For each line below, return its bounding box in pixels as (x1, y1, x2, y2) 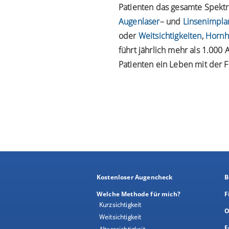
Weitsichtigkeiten (138, 30, 202, 41)
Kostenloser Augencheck (97, 173, 173, 181)
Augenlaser (119, 15, 160, 27)
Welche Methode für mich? (97, 190, 180, 198)
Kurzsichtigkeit (99, 200, 142, 209)
